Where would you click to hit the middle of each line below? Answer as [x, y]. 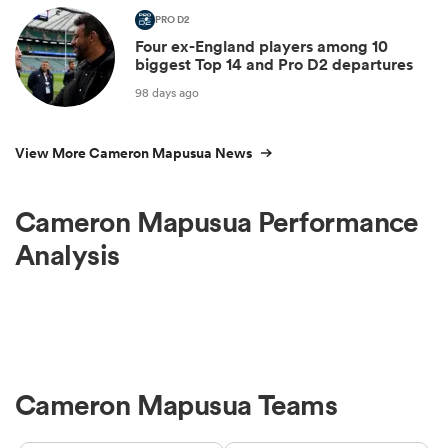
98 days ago [167, 92]
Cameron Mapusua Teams [176, 404]
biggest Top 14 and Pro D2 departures [274, 65]
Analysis [67, 255]
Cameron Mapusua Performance [216, 222]
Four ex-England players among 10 [261, 47]
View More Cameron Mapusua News [133, 153]
